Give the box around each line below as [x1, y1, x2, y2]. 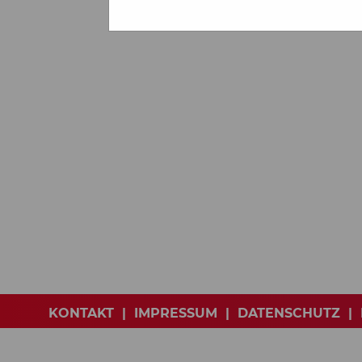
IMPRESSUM [134, 305, 217, 321]
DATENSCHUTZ [238, 305, 340, 321]
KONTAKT [48, 305, 114, 321]
